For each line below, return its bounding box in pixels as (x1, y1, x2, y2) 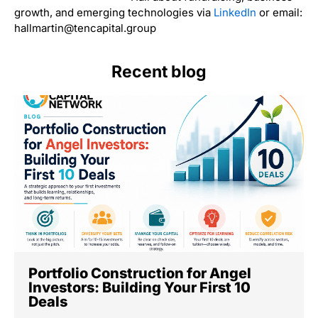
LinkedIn (214, 5, 256, 19)
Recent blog (111, 62, 207, 82)
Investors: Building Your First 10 (28, 279, 251, 297)
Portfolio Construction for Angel (28, 265, 251, 283)
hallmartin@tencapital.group (14, 21, 156, 35)
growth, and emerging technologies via (14, 5, 214, 19)
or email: (256, 5, 302, 19)
